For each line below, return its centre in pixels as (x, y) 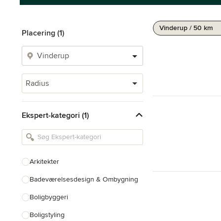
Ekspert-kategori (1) (55, 115)
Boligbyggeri (49, 197)
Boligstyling (47, 215)
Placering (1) (43, 33)
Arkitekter (44, 162)
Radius (37, 83)
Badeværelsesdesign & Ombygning (84, 179)
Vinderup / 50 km (186, 28)
